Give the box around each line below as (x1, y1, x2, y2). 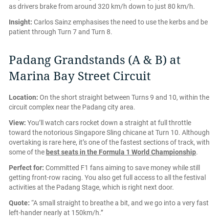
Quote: (9, 198, 30, 207)
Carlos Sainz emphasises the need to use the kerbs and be (32, 18, 208, 26)
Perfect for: (9, 163, 44, 172)
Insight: (9, 18, 32, 26)
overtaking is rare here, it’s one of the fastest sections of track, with (9, 138, 210, 146)
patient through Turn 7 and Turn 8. (9, 27, 112, 36)
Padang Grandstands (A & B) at (9, 53, 180, 67)
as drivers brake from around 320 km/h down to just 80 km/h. (9, 2, 195, 10)
